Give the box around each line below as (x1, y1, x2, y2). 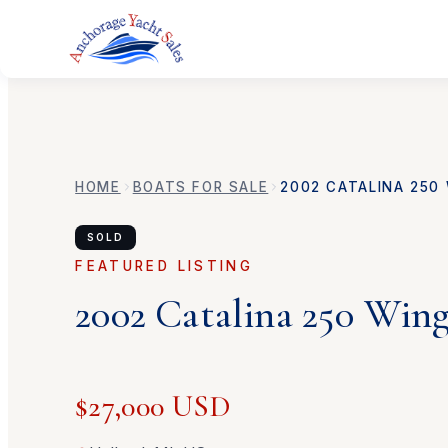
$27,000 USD (75, 387, 232, 425)
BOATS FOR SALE (132, 179, 269, 195)
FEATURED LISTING (75, 257, 254, 274)
